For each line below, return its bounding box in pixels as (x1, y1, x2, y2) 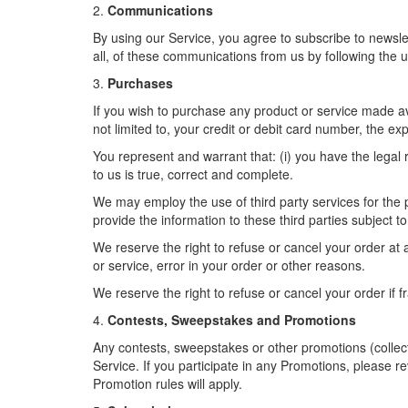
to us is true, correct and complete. (93, 165, 293, 183)
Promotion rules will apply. (93, 374, 242, 393)
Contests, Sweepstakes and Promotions (107, 311, 356, 329)
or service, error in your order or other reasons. (93, 256, 365, 274)
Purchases (107, 74, 173, 92)
